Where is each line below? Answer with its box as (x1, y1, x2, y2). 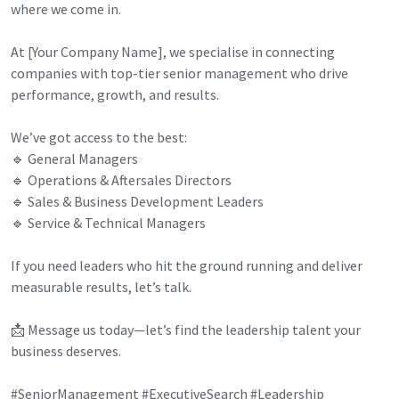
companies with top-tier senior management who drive (11, 63, 348, 82)
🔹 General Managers (11, 149, 138, 167)
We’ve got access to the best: (11, 127, 187, 146)
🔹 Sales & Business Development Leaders (11, 191, 264, 210)
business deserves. (11, 341, 121, 360)
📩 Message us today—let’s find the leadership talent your (11, 320, 361, 338)
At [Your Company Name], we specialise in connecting (11, 42, 335, 61)
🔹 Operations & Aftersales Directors (11, 170, 232, 189)
